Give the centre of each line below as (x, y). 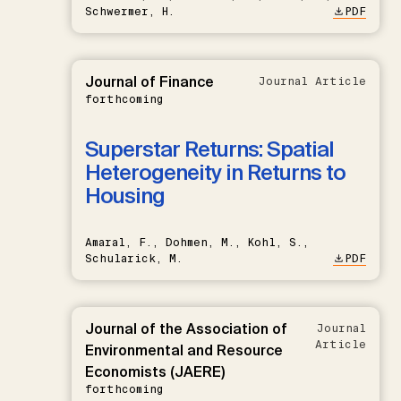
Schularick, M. (134, 258)
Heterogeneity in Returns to (215, 172)
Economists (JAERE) (155, 371)
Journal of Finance (149, 81)
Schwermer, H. (130, 11)
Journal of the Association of (186, 328)
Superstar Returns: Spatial (209, 149)
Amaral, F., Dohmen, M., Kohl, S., (197, 242)
